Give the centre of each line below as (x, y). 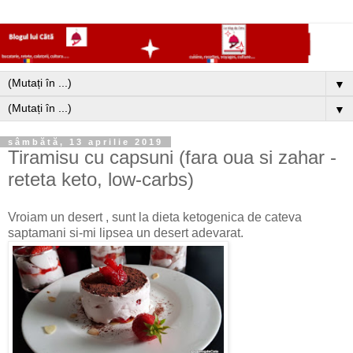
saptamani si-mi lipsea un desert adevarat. (126, 233)
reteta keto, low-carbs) (101, 180)
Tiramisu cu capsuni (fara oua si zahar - (172, 158)
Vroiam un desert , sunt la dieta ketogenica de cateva (155, 217)
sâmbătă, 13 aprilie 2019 (85, 142)
